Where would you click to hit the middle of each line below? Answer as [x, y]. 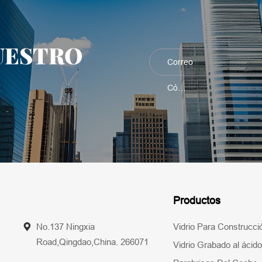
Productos [196, 201]
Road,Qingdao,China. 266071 [92, 242]
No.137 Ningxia [65, 227]
